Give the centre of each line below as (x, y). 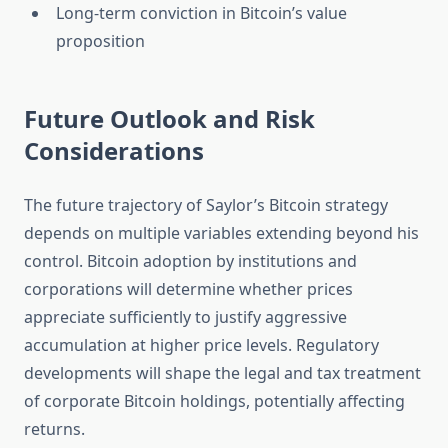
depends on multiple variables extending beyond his (221, 233)
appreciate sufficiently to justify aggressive (185, 317)
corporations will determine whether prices (188, 289)
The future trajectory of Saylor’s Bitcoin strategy (206, 205)
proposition (100, 41)
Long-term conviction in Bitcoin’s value (201, 13)
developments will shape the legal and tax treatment (222, 373)
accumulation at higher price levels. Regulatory (201, 345)
